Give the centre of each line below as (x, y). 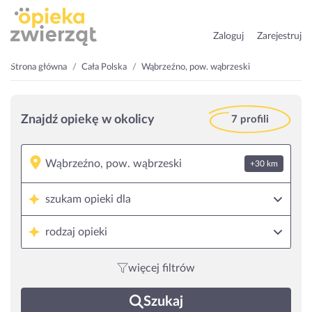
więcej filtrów (162, 268)
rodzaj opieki (76, 232)
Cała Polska (104, 67)
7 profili (250, 119)
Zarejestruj (279, 36)
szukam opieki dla (88, 199)
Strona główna (39, 67)
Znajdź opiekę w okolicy (88, 119)
